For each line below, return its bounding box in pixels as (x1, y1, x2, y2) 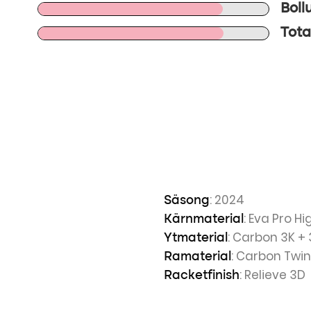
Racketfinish (164, 269, 239, 282)
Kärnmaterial (164, 213, 244, 226)
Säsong (164, 194, 210, 207)
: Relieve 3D (239, 267, 305, 283)
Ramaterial (164, 251, 231, 263)
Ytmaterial (164, 232, 228, 244)
